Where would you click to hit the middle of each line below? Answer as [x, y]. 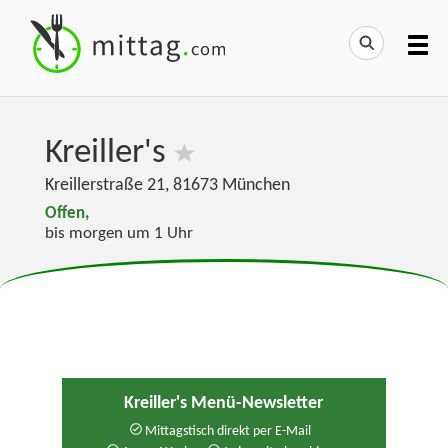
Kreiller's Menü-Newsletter [224, 403]
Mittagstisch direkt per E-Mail [226, 431]
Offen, [66, 214]
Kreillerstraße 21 [104, 185]
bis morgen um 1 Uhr [118, 234]
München [255, 185]
